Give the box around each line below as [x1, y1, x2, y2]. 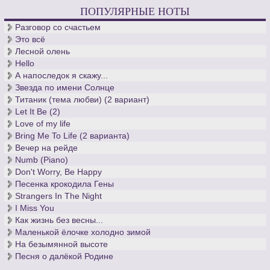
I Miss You [15, 203, 55, 213]
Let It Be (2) [15, 107, 61, 117]
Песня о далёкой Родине [15, 251, 114, 262]
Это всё [15, 34, 46, 45]
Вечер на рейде [15, 143, 78, 153]
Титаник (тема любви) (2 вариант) [15, 95, 150, 105]
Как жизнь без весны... [15, 215, 104, 225]
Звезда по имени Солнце [15, 83, 115, 93]
